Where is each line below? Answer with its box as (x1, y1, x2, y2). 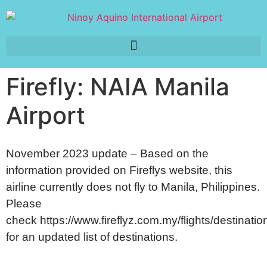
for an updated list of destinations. (6, 230, 181, 243)
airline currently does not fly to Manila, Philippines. (6, 180, 260, 193)
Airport (6, 100, 85, 130)
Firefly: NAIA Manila (6, 72, 229, 101)
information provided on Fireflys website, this (6, 163, 232, 176)
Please (6, 197, 42, 210)
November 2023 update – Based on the (6, 147, 209, 160)
